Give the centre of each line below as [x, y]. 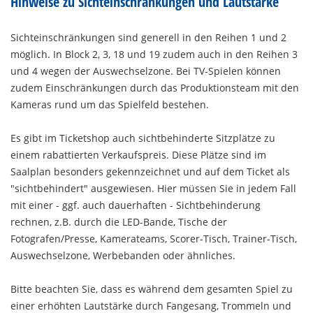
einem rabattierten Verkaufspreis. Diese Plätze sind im [138, 155]
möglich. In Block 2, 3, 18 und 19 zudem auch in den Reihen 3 [154, 54]
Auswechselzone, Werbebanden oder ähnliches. [123, 255]
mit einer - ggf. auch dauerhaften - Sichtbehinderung [136, 205]
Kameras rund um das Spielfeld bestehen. [110, 104]
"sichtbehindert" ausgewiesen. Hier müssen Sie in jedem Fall [153, 188]
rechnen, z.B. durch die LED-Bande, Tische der [119, 222]
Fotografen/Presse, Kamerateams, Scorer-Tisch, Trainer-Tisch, [154, 239]
